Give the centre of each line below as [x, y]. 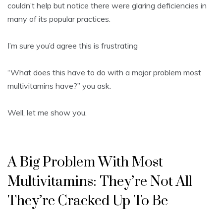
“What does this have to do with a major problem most [104, 73]
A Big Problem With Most [85, 163]
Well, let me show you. [47, 113]
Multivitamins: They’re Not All [100, 182]
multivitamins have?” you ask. [59, 86]
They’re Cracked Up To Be [88, 201]
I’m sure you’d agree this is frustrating [74, 46]
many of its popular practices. [59, 19]
